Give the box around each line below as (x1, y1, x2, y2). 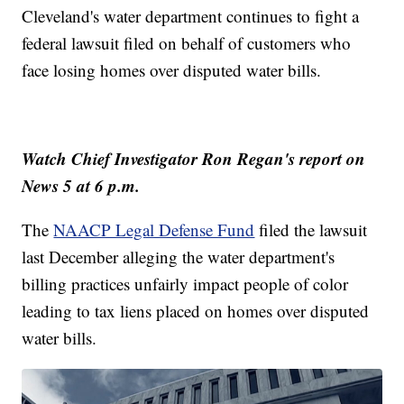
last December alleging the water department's (22, 245, 335, 269)
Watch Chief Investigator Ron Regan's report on (22, 146, 366, 171)
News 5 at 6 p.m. (22, 173, 141, 198)
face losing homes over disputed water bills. (22, 59, 322, 82)
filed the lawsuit (254, 218, 368, 242)
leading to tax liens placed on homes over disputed (22, 299, 370, 323)
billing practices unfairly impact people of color (22, 272, 349, 296)
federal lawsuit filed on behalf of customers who (22, 32, 352, 55)
